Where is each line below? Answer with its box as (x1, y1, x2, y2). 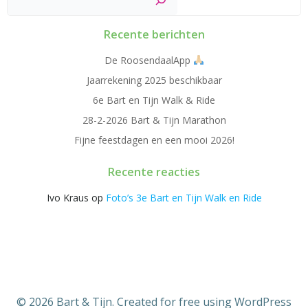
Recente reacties (108, 164, 200, 179)
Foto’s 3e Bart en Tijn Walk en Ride (105, 190, 262, 204)
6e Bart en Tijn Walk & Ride (93, 93, 215, 107)
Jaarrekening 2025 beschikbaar (86, 73, 222, 87)
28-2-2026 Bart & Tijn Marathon (82, 113, 226, 126)
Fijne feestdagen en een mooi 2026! (74, 133, 234, 146)
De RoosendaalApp (104, 53, 193, 67)
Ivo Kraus (46, 190, 89, 204)
